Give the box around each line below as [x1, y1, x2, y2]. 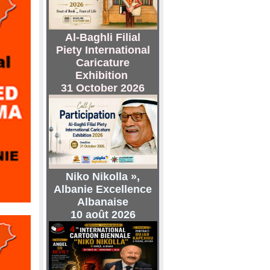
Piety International [55, 44, 150, 56]
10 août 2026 [70, 209, 136, 221]
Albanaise [77, 196, 128, 208]
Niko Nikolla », [66, 171, 140, 183]
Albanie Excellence [54, 183, 152, 195]
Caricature [76, 57, 130, 69]
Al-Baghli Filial [65, 31, 140, 43]
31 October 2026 [61, 82, 145, 94]
